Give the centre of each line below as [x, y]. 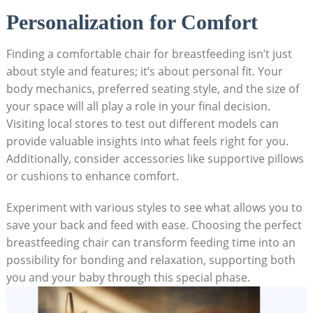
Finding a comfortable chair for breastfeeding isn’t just [149, 53]
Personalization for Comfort [132, 22]
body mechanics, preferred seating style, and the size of [152, 88]
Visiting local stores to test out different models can [142, 123]
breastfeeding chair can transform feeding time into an [151, 242]
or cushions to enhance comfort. [92, 176]
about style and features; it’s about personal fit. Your [144, 71]
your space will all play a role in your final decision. [138, 106]
